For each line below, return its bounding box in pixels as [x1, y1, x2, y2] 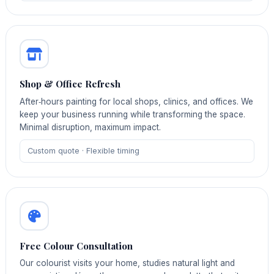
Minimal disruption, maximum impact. [20, 122, 161, 132]
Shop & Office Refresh [20, 78, 121, 91]
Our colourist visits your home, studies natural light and [20, 258, 235, 268]
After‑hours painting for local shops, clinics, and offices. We [20, 96, 254, 106]
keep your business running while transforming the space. [20, 109, 246, 119]
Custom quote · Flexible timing [27, 146, 139, 156]
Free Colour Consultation [20, 239, 133, 252]
